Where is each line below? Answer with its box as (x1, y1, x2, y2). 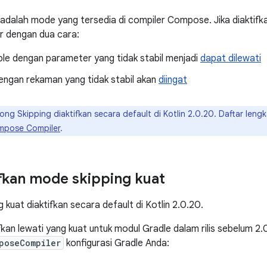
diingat (159, 74, 187, 86)
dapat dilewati (200, 52, 261, 64)
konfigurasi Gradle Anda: (64, 237, 169, 249)
